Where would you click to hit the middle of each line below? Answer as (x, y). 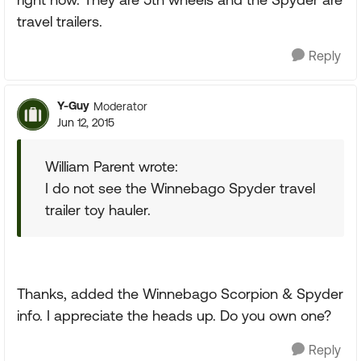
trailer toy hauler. (98, 210)
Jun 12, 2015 (86, 122)
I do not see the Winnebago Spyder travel (180, 188)
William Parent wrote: (112, 166)
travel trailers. (60, 21)
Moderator (120, 106)
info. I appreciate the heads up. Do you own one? (174, 315)
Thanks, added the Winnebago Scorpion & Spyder (180, 294)
